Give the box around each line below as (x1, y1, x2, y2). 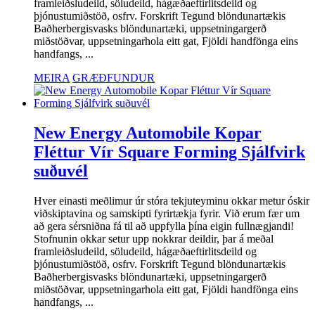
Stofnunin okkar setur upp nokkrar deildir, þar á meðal (34, 233, 274, 245)
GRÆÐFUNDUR (72, 72, 155, 84)
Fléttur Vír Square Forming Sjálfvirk (34, 143, 305, 162)
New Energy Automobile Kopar (34, 124, 262, 143)
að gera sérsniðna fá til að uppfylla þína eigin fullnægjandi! (34, 220, 294, 233)
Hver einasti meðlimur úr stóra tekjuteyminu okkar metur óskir (34, 195, 309, 207)
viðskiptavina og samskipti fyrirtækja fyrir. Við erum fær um (34, 207, 300, 220)
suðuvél (34, 162, 88, 181)
